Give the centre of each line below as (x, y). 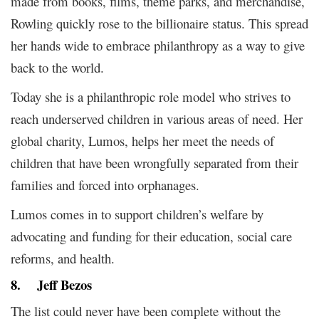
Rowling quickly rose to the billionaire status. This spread (159, 23)
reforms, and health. (63, 258)
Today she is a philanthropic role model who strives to (151, 96)
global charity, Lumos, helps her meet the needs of (142, 140)
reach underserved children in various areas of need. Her (157, 118)
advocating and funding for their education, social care (151, 236)
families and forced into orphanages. (105, 184)
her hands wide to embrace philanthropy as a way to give (158, 45)
